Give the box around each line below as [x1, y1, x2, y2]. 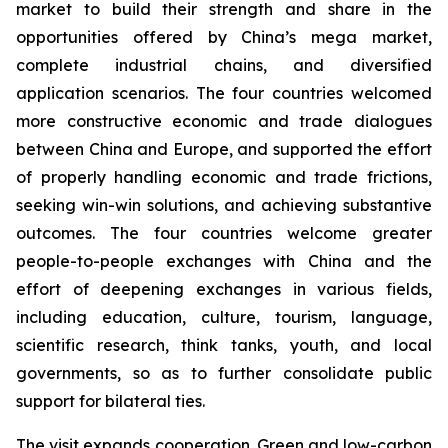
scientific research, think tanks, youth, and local [16, 335, 432, 356]
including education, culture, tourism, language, [16, 307, 432, 328]
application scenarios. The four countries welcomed [16, 83, 432, 104]
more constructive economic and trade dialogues [16, 111, 432, 132]
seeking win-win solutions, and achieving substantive [16, 195, 432, 216]
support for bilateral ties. [16, 391, 205, 412]
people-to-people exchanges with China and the [16, 251, 432, 272]
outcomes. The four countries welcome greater [16, 223, 432, 244]
